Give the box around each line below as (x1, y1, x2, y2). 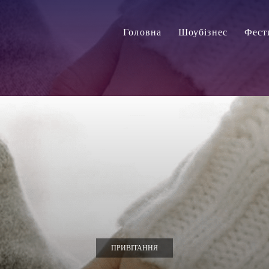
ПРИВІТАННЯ (111, 244, 158, 252)
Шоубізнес (178, 26, 228, 37)
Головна (123, 26, 162, 37)
